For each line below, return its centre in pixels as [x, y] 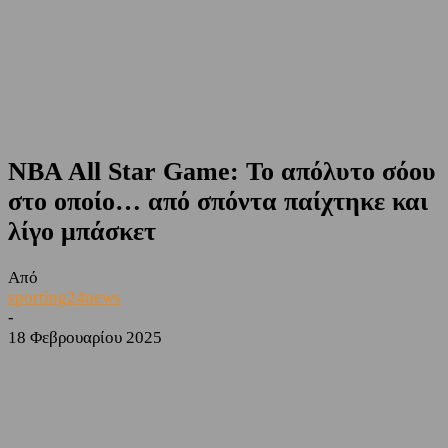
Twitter [179, 369]
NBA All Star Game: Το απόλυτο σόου [222, 172]
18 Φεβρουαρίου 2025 [85, 338]
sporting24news [64, 298]
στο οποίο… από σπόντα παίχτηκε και [218, 202]
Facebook [73, 369]
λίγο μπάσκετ [82, 232]
